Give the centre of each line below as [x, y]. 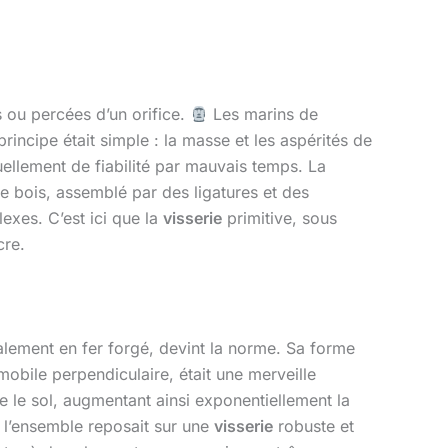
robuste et [313, 425]
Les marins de [263, 114]
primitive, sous [279, 218]
